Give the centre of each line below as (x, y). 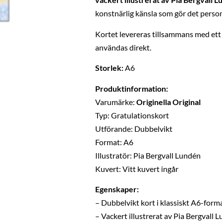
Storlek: (109, 68)
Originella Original (168, 102)
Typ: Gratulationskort (132, 115)
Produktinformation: (132, 88)
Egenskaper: (117, 189)
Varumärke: (116, 102)
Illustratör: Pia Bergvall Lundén (148, 155)
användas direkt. (123, 47)
